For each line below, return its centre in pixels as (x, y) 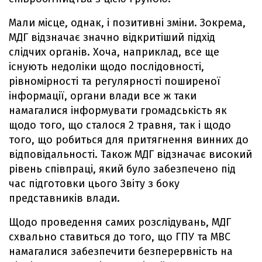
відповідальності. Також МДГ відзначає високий (130, 154)
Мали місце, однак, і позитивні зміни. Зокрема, (127, 23)
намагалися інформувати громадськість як (118, 110)
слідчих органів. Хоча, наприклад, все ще (114, 52)
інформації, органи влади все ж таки (103, 96)
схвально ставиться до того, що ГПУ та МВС (120, 237)
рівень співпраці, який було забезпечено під (122, 169)
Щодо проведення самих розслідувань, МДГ (120, 222)
